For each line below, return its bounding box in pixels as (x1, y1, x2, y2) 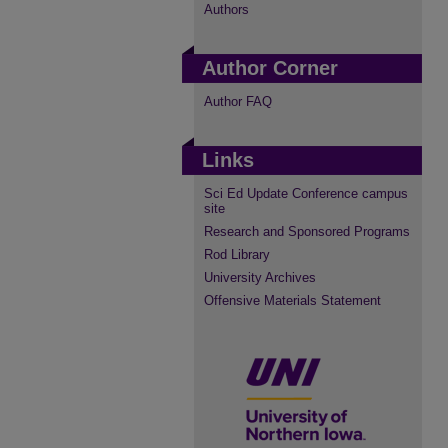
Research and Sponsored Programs (204, 224, 410, 239)
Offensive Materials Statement (204, 293, 381, 308)
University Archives (204, 270, 316, 285)
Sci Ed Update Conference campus (204, 186, 408, 201)
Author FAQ (204, 94, 272, 109)
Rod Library (204, 247, 270, 262)
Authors (204, 2, 249, 17)
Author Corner (202, 57, 338, 79)
